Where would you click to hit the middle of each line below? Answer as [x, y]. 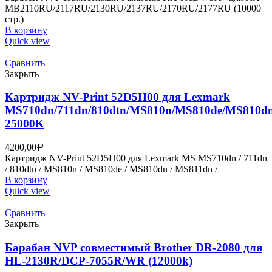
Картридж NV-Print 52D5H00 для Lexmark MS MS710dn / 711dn [136, 158]
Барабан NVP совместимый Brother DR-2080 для [134, 247]
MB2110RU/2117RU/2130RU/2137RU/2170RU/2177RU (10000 [133, 8]
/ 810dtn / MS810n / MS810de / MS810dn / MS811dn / [111, 169]
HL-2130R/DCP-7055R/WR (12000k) [99, 260]
